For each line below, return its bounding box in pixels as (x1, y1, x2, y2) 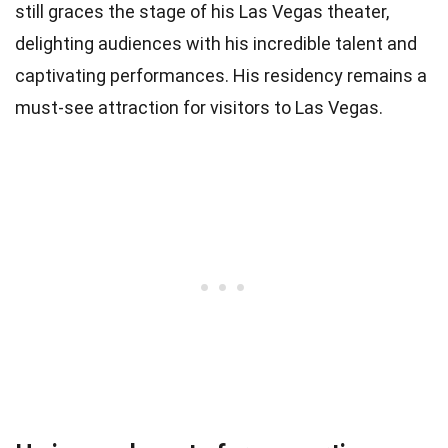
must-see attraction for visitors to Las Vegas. (15, 96, 383, 118)
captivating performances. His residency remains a (15, 64, 427, 86)
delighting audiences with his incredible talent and (15, 32, 417, 54)
